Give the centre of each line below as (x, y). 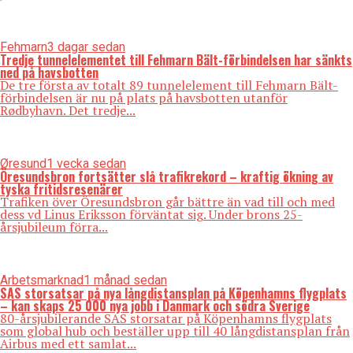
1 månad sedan (125, 281)
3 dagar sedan (86, 47)
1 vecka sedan (86, 164)
